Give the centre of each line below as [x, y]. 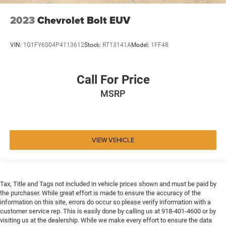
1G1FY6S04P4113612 [54, 45]
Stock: [93, 45]
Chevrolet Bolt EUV [84, 20]
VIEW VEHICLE [113, 139]
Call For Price [113, 80]
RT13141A [117, 45]
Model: [141, 45]
